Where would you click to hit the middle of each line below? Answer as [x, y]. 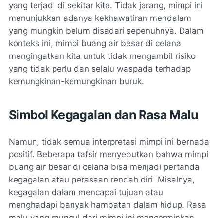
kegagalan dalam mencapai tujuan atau [86, 192]
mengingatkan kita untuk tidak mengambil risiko [102, 56]
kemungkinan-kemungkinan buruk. [76, 81]
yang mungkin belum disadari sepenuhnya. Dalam [106, 30]
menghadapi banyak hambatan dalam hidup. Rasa [108, 205]
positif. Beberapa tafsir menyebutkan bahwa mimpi [109, 154]
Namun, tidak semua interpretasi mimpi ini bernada [109, 141]
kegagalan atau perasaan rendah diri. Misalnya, [102, 179]
